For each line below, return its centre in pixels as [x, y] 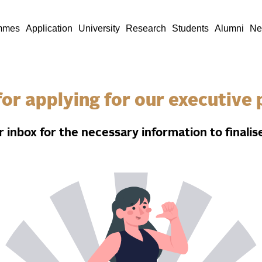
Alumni [230, 28]
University [99, 28]
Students [191, 28]
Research [146, 28]
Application [49, 28]
